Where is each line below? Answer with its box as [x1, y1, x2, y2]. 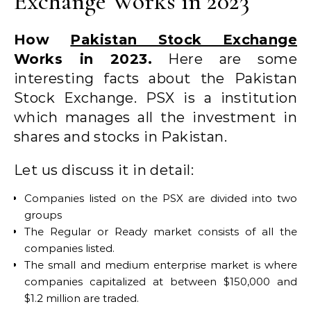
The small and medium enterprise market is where [24, 258, 297, 271]
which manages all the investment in [14, 108, 297, 126]
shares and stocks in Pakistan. [14, 128, 227, 145]
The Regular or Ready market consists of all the [24, 224, 297, 238]
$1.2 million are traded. [24, 291, 139, 305]
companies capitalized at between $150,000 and [24, 274, 297, 288]
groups [24, 208, 62, 221]
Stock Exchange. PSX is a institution [14, 89, 297, 106]
